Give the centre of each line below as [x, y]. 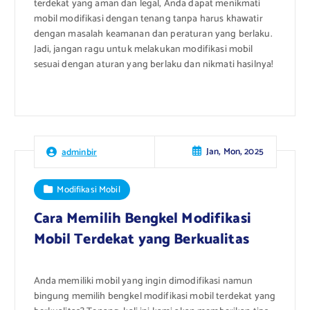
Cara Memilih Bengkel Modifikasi [142, 219]
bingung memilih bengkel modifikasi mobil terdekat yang [155, 296]
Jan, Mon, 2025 [235, 152]
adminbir [79, 152]
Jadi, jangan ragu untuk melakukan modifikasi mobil [143, 49]
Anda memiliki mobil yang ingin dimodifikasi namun [143, 281]
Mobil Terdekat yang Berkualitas [141, 240]
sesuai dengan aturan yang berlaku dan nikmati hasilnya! [154, 64]
